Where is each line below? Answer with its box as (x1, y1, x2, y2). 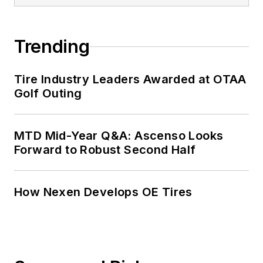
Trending (14, 36, 90, 58)
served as (113, 8, 165, 21)
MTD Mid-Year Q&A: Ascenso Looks (14, 129, 224, 143)
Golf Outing (14, 86, 82, 101)
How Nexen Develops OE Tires (14, 185, 193, 200)
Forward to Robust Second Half (14, 143, 196, 157)
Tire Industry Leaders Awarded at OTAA (14, 72, 247, 87)
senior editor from (113, 25, 203, 38)
